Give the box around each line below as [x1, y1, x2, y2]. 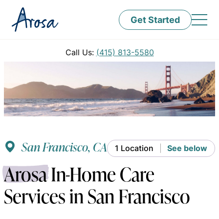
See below [167, 143, 207, 153]
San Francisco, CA [22, 139, 107, 154]
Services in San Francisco [4, 183, 190, 208]
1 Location [115, 143, 153, 153]
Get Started [131, 13, 180, 26]
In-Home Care [47, 161, 154, 186]
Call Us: [65, 47, 96, 58]
